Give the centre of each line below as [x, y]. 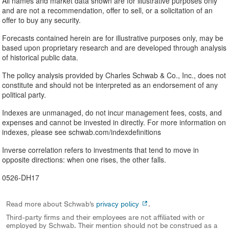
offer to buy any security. [41, 20]
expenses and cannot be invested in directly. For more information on [114, 122]
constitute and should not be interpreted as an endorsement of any [110, 85]
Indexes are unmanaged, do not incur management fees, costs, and [112, 112]
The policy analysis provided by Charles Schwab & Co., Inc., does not [114, 75]
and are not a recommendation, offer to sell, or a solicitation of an [107, 10]
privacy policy [118, 204]
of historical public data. [40, 57]
